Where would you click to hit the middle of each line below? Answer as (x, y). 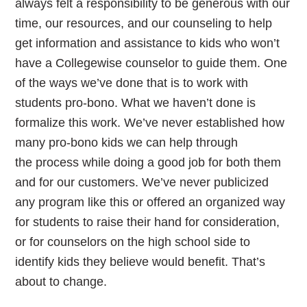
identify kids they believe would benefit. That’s (140, 262)
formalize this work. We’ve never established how (150, 123)
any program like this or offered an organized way (150, 202)
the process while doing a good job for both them (148, 162)
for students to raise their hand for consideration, (148, 222)
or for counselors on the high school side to (133, 242)
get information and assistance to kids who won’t (148, 43)
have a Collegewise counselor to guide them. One (151, 63)
